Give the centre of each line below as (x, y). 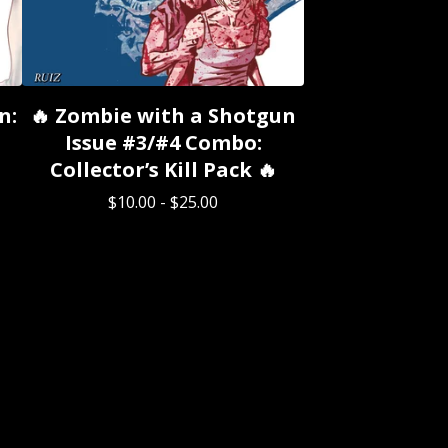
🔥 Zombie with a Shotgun (163, 115)
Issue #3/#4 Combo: (163, 142)
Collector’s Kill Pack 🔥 (163, 169)
